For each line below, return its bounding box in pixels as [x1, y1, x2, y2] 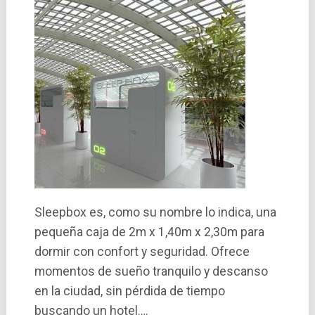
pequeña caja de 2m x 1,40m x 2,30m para [34, 224, 264, 239]
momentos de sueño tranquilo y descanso [34, 264, 268, 278]
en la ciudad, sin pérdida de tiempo [34, 283, 225, 298]
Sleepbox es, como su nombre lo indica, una [34, 205, 276, 219]
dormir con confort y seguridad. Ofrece [34, 244, 250, 259]
